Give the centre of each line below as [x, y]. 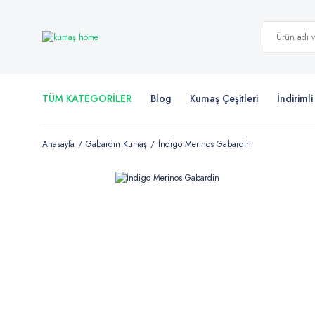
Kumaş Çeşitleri [224, 98]
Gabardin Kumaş [116, 144]
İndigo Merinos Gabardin [205, 144]
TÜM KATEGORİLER [87, 98]
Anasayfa [58, 144]
